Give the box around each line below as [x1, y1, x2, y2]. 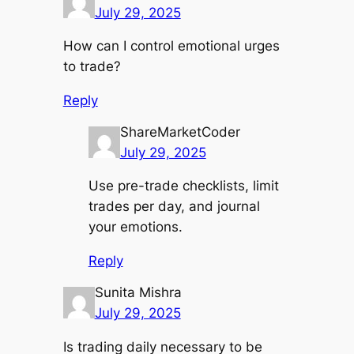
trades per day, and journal [88, 198, 260, 215]
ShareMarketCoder [119, 123, 240, 140]
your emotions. [88, 219, 183, 235]
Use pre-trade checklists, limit [88, 178, 279, 194]
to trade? [62, 58, 121, 75]
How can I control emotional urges [62, 38, 280, 55]
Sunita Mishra [94, 284, 182, 300]
